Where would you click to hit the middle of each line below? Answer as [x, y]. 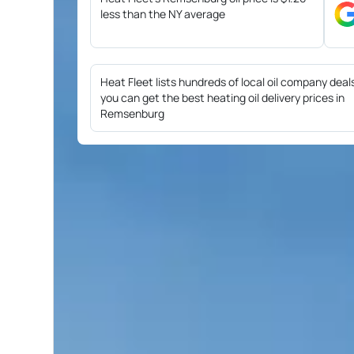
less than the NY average [163, 14]
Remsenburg [132, 113]
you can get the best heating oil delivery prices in [222, 98]
